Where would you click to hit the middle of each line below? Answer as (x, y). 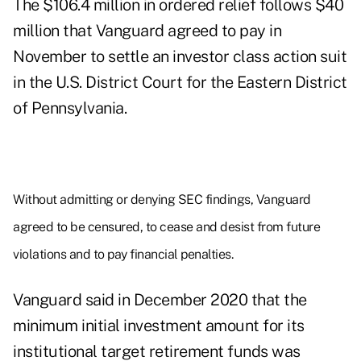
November (50, 57)
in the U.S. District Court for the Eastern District (180, 83)
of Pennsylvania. (70, 108)
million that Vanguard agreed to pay (141, 31)
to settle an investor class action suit (216, 57)
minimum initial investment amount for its (159, 326)
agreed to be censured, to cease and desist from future (166, 227)
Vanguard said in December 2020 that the (160, 300)
